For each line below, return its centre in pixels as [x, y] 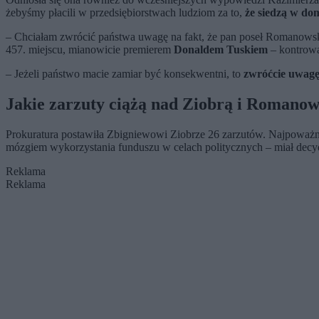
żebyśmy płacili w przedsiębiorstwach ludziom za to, [125, 12]
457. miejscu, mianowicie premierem [90, 49]
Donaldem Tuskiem [221, 49]
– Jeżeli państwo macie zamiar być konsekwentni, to [125, 73]
